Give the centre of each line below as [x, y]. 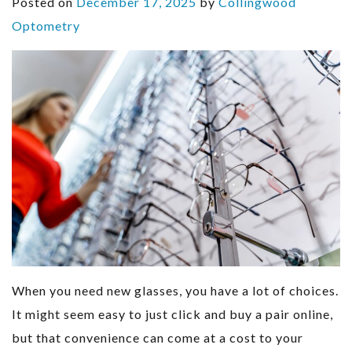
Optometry [46, 26]
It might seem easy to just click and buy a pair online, [172, 313]
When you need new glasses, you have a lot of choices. [175, 290]
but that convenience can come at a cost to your [158, 337]
